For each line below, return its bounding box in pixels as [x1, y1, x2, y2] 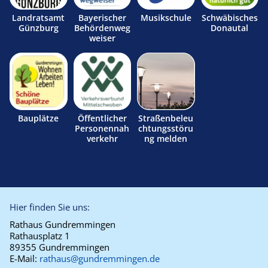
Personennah [75, 123, 130, 134]
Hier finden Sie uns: [10, 201, 90, 213]
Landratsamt [12, 11, 65, 23]
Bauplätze [18, 112, 59, 124]
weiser [89, 32, 115, 44]
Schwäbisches [201, 11, 258, 23]
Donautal [211, 22, 249, 33]
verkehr [86, 133, 118, 144]
